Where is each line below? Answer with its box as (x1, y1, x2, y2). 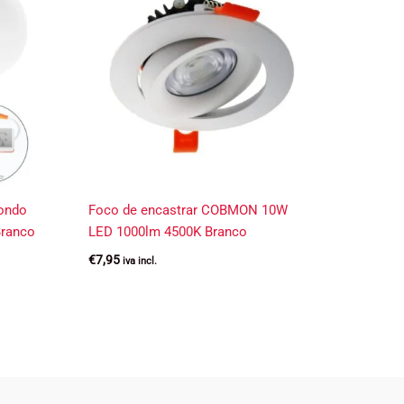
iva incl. (123, 255, 158, 268)
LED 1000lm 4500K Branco (88, 223, 248, 240)
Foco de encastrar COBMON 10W (88, 201, 289, 218)
